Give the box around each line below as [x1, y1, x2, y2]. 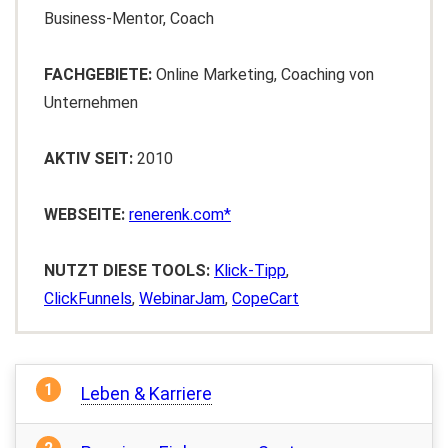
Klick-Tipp [214, 261, 286, 280]
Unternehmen [44, 93, 138, 112]
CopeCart [232, 289, 299, 308]
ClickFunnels [44, 289, 132, 308]
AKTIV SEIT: [44, 149, 133, 168]
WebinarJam [139, 289, 225, 308]
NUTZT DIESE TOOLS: [44, 261, 210, 280]
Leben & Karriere [81, 383, 212, 404]
